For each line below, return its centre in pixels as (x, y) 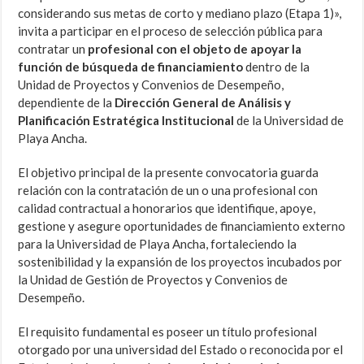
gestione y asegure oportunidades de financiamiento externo (182, 226)
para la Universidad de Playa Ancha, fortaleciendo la (158, 244)
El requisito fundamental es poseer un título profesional (168, 332)
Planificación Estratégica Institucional (126, 121)
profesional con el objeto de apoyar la (195, 49)
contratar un (53, 49)
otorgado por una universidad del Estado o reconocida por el (181, 350)
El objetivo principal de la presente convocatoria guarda (169, 173)
